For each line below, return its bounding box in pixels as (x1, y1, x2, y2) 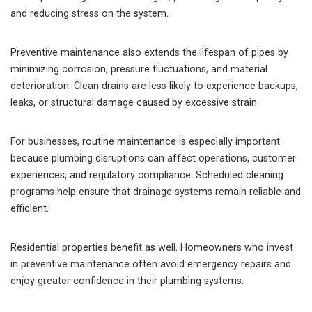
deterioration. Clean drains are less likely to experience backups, (10, 80, 298, 92)
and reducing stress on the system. (10, 8, 169, 19)
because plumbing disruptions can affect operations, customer (10, 153, 296, 164)
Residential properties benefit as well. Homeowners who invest (10, 242, 293, 253)
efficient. (10, 203, 49, 214)
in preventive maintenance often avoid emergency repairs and (10, 258, 291, 270)
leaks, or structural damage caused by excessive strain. (10, 97, 259, 109)
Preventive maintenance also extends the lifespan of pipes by (10, 47, 288, 58)
